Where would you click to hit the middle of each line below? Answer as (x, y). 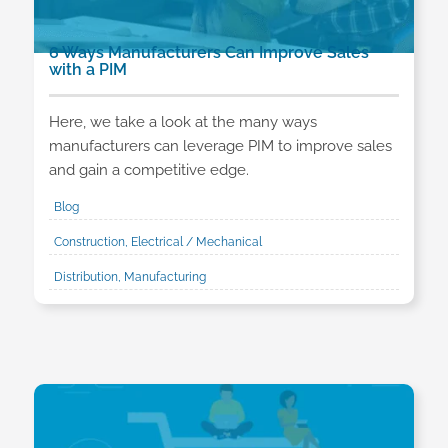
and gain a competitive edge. (148, 169)
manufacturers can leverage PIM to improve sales (220, 145)
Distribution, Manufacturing (129, 276)
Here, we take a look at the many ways (182, 121)
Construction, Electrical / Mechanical (157, 241)
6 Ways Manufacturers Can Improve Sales (208, 52)
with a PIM (87, 69)
